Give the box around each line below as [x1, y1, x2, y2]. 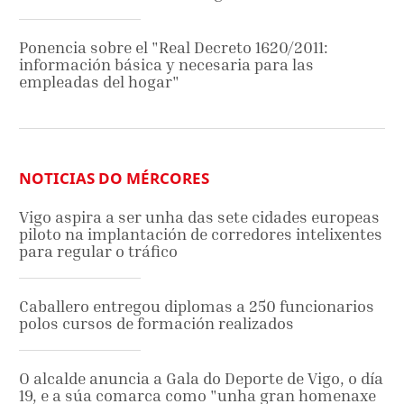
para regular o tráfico [19, 241, 178, 261]
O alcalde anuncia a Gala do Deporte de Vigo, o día [19, 368, 383, 388]
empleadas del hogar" [19, 71, 179, 91]
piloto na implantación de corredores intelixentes [19, 224, 382, 243]
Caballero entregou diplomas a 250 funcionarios [19, 296, 374, 316]
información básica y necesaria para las [19, 54, 314, 74]
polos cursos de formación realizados [19, 313, 294, 333]
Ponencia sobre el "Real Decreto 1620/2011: [19, 37, 328, 57]
